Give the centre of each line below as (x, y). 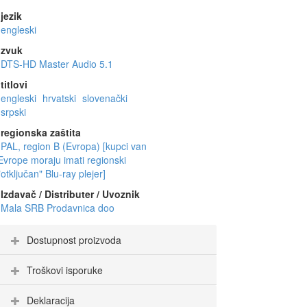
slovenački (105, 98)
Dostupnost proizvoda (74, 240)
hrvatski (61, 98)
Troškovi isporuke (65, 270)
